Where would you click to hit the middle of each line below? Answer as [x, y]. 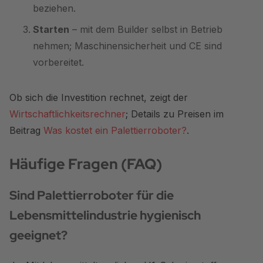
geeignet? [38, 235]
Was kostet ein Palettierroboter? [115, 130]
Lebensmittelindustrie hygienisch [105, 215]
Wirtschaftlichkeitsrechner [68, 114]
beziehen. [54, 8]
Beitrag [26, 130]
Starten [51, 29]
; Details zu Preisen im [175, 114]
